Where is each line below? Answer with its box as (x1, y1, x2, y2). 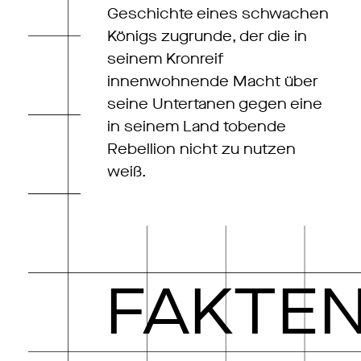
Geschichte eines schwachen (107, 4, 330, 24)
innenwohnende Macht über (107, 72, 319, 92)
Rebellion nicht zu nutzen (107, 139, 297, 160)
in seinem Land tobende (107, 117, 287, 137)
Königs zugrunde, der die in (107, 27, 308, 47)
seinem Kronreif (107, 49, 225, 69)
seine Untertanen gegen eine (107, 94, 323, 114)
